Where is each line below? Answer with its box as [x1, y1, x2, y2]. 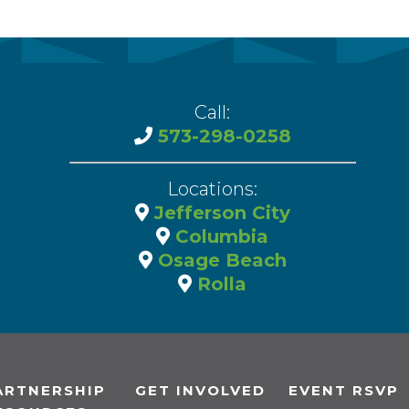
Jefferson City [148, 201, 290, 224]
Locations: [167, 177, 257, 200]
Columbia [170, 225, 268, 247]
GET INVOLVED [135, 381, 266, 399]
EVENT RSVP [288, 381, 399, 399]
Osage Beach [152, 248, 287, 271]
